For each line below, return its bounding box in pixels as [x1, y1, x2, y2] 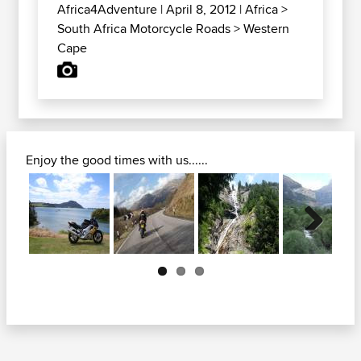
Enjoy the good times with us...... [26, 151, 208, 170]
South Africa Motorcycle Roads [57, 19, 230, 38]
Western [243, 19, 289, 38]
